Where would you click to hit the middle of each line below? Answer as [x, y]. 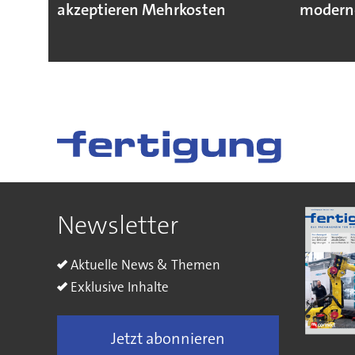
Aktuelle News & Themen [145, 265]
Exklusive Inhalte [119, 287]
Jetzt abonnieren [168, 338]
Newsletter [117, 225]
